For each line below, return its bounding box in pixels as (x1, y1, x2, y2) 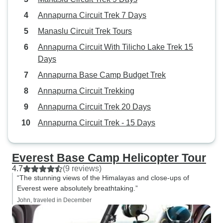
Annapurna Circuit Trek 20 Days (38, 103, 151, 111)
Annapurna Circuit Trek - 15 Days (38, 118, 155, 127)
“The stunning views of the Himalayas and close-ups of (17, 174, 189, 182)
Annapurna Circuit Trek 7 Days (38, 11, 146, 19)
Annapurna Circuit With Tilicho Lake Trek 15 (38, 43, 193, 51)
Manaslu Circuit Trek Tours (38, 27, 132, 35)
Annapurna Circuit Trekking (38, 87, 134, 95)
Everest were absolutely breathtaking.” (17, 184, 138, 192)
